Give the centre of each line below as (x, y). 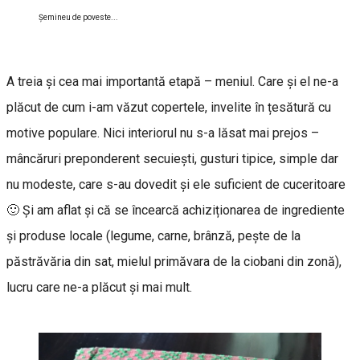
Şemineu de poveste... (78, 17)
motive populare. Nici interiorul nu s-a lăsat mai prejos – (163, 133)
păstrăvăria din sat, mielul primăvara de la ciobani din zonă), (174, 261)
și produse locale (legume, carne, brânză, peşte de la (153, 235)
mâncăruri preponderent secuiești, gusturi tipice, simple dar (172, 158)
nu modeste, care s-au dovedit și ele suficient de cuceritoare (176, 184)
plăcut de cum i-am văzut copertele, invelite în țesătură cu (169, 107)
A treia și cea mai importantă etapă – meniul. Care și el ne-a (172, 81)
